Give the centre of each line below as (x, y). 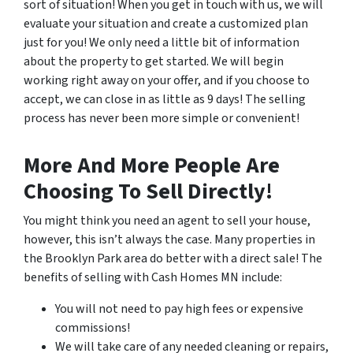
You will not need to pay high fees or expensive (179, 308)
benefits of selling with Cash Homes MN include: (153, 277)
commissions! (93, 327)
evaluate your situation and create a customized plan (166, 23)
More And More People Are (152, 165)
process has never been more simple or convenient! (162, 118)
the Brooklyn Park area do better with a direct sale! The (173, 258)
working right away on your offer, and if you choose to (167, 80)
